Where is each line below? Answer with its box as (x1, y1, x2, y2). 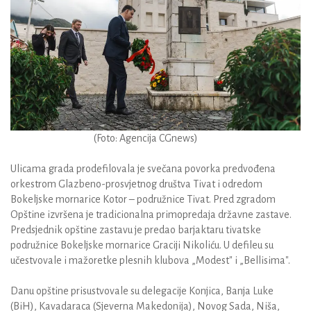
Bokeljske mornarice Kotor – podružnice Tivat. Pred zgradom (10, 194, 276, 205)
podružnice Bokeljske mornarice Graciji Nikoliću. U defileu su (10, 239, 274, 251)
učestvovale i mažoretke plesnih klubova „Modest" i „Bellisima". (10, 255, 292, 267)
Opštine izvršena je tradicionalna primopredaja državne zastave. (10, 209, 292, 221)
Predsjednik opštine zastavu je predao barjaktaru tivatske (10, 224, 261, 236)
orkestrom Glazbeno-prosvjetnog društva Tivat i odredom (10, 178, 262, 190)
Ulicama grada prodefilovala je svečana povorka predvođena (10, 163, 276, 175)
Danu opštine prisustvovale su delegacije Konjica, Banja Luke (10, 285, 274, 297)
